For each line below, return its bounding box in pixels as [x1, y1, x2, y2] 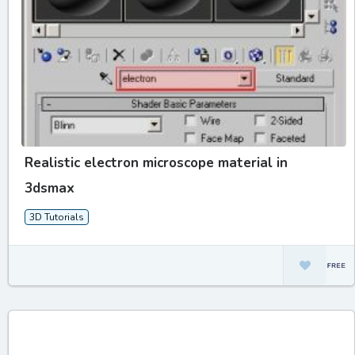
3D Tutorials [29, 210, 84, 223]
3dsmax [25, 178, 74, 197]
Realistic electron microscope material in [25, 153, 288, 172]
